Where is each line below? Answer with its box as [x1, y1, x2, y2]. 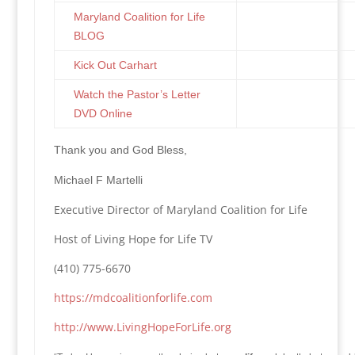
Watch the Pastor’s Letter [73, 88, 200, 101]
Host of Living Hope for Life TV [53, 231, 212, 246]
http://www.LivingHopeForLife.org [53, 319, 231, 334]
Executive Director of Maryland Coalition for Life [53, 202, 307, 217]
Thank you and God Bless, [53, 143, 187, 156]
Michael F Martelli [53, 174, 143, 186]
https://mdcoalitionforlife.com [53, 290, 212, 305]
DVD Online [73, 107, 132, 120]
